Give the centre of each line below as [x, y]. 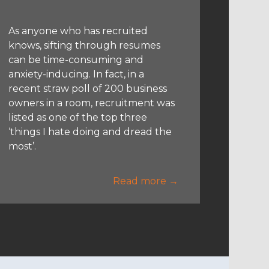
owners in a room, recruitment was [91, 103]
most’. [22, 146]
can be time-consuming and [76, 59]
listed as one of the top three [77, 117]
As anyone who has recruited [78, 31]
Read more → [145, 181]
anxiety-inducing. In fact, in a [76, 74]
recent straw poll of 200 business [87, 88]
